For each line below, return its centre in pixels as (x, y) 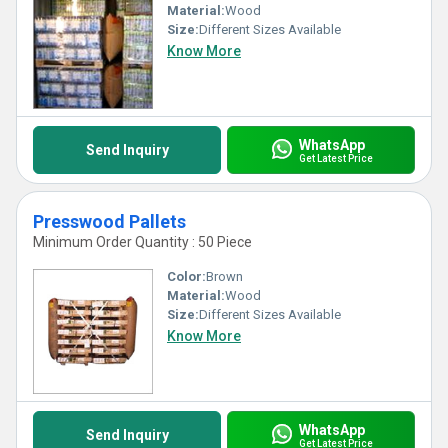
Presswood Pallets (109, 221)
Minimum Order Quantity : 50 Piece (142, 242)
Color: (186, 276)
